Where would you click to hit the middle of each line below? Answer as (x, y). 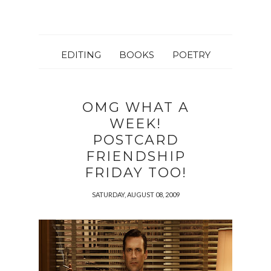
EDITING (81, 55)
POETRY (191, 55)
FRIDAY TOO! (135, 173)
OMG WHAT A (135, 107)
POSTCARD (135, 140)
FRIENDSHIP (135, 156)
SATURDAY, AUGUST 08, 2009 (135, 194)
